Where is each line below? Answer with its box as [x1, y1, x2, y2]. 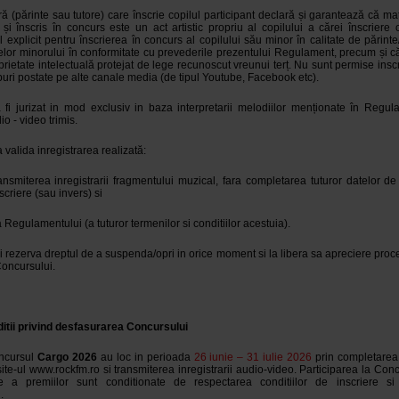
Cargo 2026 [37, 351, 97, 363]
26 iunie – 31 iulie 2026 [193, 351, 313, 363]
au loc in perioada [96, 351, 194, 363]
